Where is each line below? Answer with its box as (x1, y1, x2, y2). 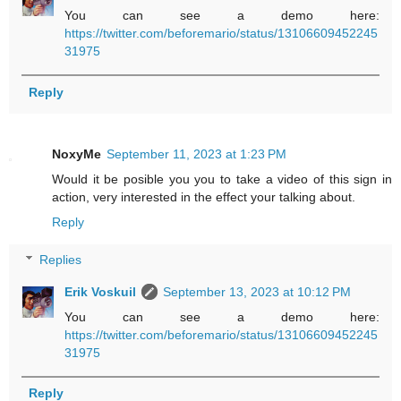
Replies (39, 252, 82, 268)
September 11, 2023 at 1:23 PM (107, 147, 286, 162)
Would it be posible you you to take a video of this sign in (52, 172, 392, 187)
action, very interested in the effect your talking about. (52, 190, 355, 205)
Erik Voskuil (64, 285, 137, 300)
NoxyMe (52, 147, 101, 162)
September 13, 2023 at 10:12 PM (163, 285, 352, 300)
